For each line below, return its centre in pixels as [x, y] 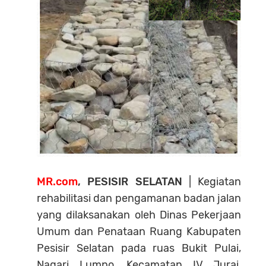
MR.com [57, 182]
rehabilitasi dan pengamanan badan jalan [139, 198]
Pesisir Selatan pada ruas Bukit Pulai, [139, 248]
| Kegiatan [211, 182]
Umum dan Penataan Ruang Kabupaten [139, 232]
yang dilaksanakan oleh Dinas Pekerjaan [139, 215]
